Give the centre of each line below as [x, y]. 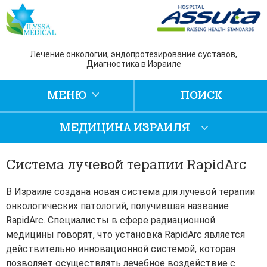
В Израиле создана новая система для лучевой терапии [131, 192]
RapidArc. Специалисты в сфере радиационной [111, 221]
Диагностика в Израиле [133, 64]
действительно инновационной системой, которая [121, 249]
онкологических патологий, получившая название [117, 206]
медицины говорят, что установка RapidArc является [125, 235]
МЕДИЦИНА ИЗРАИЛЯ [125, 128]
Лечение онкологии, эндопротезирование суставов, [133, 55]
